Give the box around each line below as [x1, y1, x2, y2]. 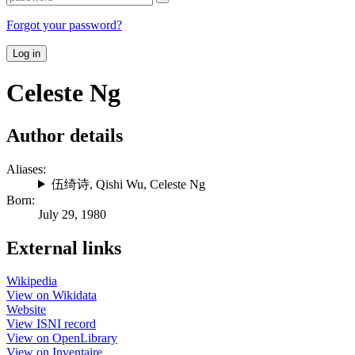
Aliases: [6, 162, 46, 176]
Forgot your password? [6, 17, 122, 32]
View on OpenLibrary [6, 331, 117, 345]
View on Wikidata [6, 288, 97, 303]
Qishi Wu [95, 177, 143, 191]
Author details [6, 124, 123, 146]
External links [6, 237, 121, 258]
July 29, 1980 [38, 207, 106, 221]
